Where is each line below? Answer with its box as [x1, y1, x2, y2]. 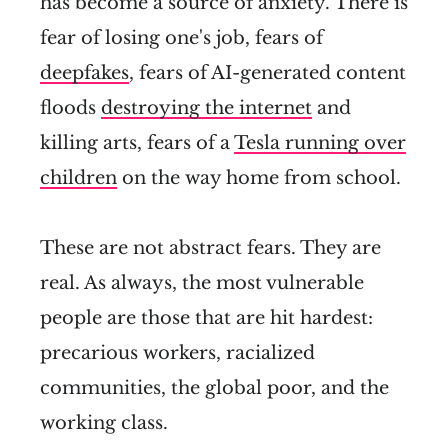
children [40, 166, 117, 189]
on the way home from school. [117, 166, 401, 189]
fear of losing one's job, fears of [40, 26, 323, 49]
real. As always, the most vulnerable [40, 271, 364, 294]
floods [40, 96, 101, 119]
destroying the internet [101, 96, 312, 119]
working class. [40, 411, 168, 434]
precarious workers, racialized [40, 341, 315, 364]
